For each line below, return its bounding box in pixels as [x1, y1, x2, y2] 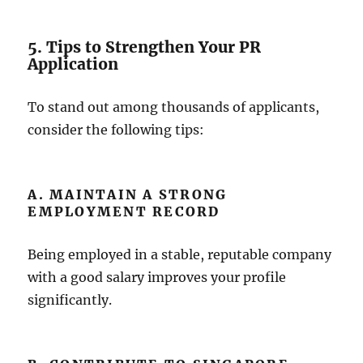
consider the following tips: [28, 122, 205, 138]
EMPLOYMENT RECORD [28, 203, 220, 220]
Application [28, 54, 119, 74]
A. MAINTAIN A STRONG [28, 186, 228, 203]
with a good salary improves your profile [28, 269, 287, 285]
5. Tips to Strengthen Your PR [28, 37, 262, 57]
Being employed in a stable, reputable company [28, 246, 332, 263]
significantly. [28, 292, 113, 308]
